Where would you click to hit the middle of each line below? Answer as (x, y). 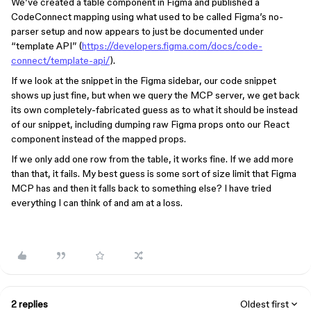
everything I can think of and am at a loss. (97, 203)
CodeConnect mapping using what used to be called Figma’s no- (147, 17)
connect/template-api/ (60, 60)
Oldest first (264, 304)
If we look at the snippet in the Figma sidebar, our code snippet (144, 81)
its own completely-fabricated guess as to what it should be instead (154, 110)
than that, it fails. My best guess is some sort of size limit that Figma (154, 174)
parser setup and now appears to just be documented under (137, 31)
